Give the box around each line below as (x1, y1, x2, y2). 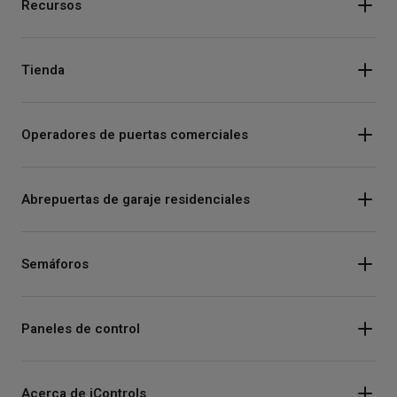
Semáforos (21, 253, 89, 274)
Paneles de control (21, 318, 140, 339)
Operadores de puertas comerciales (21, 124, 248, 144)
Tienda (21, 59, 65, 80)
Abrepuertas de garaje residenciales (21, 189, 250, 209)
